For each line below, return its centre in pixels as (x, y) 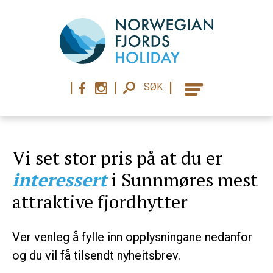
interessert (59, 180)
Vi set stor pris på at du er (117, 158)
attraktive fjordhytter (100, 202)
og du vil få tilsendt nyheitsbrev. (96, 255)
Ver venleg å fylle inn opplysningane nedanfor (132, 237)
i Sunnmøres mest (182, 180)
